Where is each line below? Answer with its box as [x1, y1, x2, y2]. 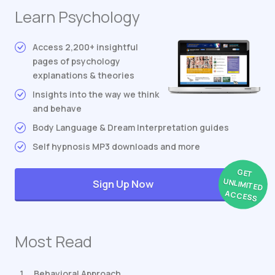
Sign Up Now [92, 176, 153, 191]
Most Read [15, 231, 92, 253]
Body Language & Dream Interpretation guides [33, 122, 229, 134]
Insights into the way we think [33, 88, 159, 101]
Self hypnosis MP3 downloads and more [33, 141, 200, 153]
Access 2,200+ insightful [33, 41, 138, 53]
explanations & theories [33, 69, 134, 82]
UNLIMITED [222, 176, 264, 193]
